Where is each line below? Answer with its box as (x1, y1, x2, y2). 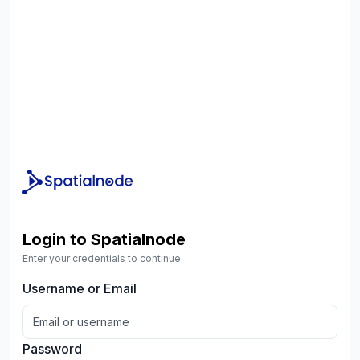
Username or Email (22, 280, 137, 297)
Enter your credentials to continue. (22, 252, 183, 264)
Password (22, 341, 82, 357)
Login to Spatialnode (22, 230, 186, 249)
